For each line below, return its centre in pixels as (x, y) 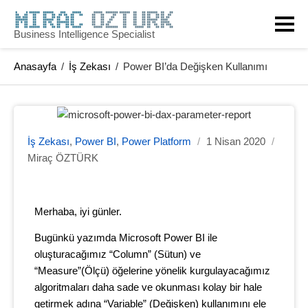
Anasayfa (35, 66)
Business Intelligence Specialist (84, 34)
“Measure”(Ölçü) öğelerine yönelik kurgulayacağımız (152, 271)
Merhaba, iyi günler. (78, 211)
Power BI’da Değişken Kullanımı (195, 66)
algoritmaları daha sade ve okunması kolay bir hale (148, 288)
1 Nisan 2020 (236, 142)
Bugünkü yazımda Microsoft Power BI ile (126, 238)
